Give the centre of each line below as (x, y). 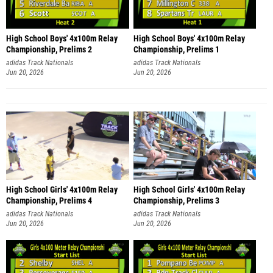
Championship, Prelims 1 (176, 49)
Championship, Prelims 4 (49, 201)
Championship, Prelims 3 (176, 201)
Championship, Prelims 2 (49, 49)
